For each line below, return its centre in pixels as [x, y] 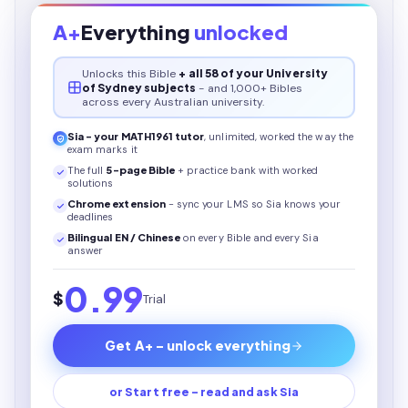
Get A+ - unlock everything [198, 345]
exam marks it [102, 149]
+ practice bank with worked [247, 170]
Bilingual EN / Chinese [124, 237]
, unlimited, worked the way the [279, 137]
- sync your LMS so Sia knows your [255, 204]
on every [204, 238]
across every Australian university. [173, 102]
